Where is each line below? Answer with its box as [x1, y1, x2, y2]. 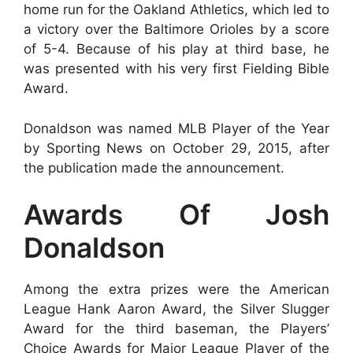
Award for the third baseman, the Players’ [24, 321, 329, 336]
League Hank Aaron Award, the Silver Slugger [24, 301, 329, 317]
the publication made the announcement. [24, 159, 284, 176]
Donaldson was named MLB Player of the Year [24, 120, 329, 136]
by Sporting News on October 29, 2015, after [24, 139, 329, 156]
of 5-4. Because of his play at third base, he [24, 41, 329, 57]
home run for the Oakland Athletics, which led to [24, 2, 329, 17]
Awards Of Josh [24, 198, 329, 231]
